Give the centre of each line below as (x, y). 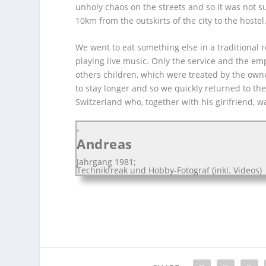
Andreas (104, 143)
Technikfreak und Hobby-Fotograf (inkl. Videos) (170, 170)
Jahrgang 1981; (107, 161)
